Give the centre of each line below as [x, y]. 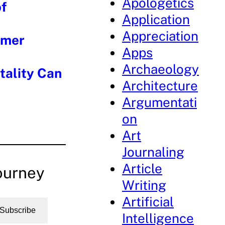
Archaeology [161, 69]
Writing [144, 185]
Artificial [148, 202]
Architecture [160, 86]
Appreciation [160, 36]
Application [156, 19]
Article [142, 168]
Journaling [153, 152]
